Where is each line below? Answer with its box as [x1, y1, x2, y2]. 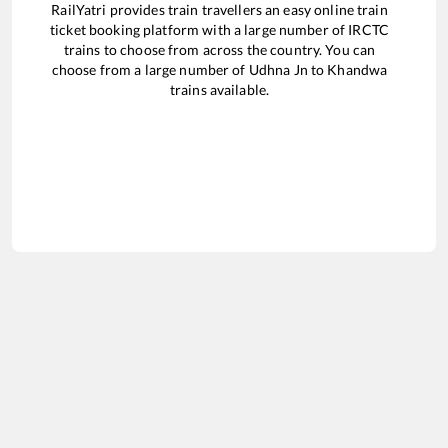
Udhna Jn [248, 60, 308, 78]
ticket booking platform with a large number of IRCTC [50, 20, 389, 38]
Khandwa [327, 60, 388, 78]
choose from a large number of [51, 60, 249, 78]
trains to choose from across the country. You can [63, 40, 376, 58]
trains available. [169, 80, 270, 98]
